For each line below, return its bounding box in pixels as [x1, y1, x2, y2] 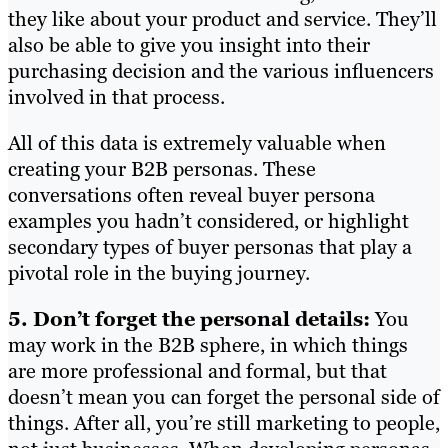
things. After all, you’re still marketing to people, [8, 409, 440, 436]
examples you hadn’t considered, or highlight [8, 207, 409, 234]
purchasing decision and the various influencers [8, 57, 434, 84]
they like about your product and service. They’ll [8, 5, 437, 32]
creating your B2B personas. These [8, 155, 316, 182]
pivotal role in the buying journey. [8, 259, 310, 286]
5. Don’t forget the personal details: [8, 305, 370, 332]
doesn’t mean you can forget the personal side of [8, 383, 440, 410]
